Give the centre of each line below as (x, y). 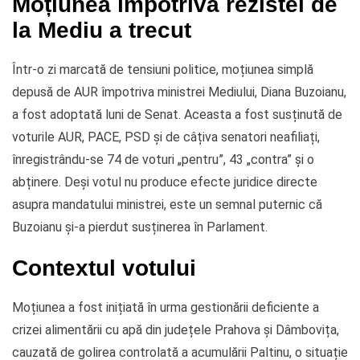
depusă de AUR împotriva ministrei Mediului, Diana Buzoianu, (179, 92)
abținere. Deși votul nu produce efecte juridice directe (165, 182)
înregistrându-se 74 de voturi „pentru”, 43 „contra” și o (163, 159)
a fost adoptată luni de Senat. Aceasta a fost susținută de (177, 114)
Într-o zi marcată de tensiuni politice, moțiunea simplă (163, 69)
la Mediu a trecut (102, 29)
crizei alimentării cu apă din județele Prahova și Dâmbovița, (176, 329)
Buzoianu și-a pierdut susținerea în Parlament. (140, 227)
